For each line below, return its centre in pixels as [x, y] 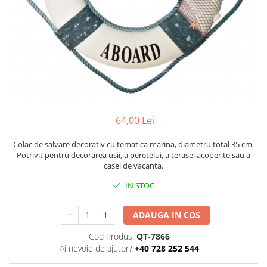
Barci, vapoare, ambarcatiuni [67, 19]
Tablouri [26, 74]
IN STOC [139, 185]
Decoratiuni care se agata [61, 56]
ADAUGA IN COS [167, 215]
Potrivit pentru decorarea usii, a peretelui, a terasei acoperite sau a [133, 155]
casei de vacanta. [133, 166]
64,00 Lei [135, 120]
